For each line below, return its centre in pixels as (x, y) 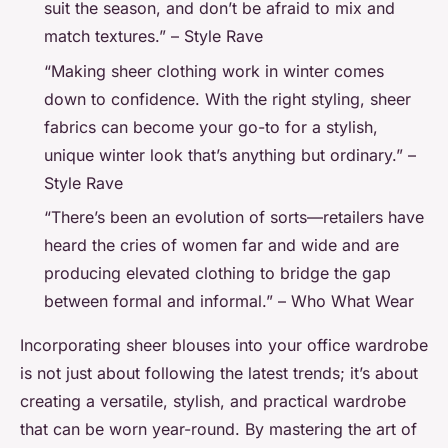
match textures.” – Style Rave (153, 36)
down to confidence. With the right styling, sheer (227, 98)
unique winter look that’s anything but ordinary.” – (230, 154)
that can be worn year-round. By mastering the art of (218, 429)
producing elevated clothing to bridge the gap (217, 273)
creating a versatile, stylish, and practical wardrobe (213, 401)
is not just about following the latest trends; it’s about (219, 373)
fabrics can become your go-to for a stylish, (211, 126)
